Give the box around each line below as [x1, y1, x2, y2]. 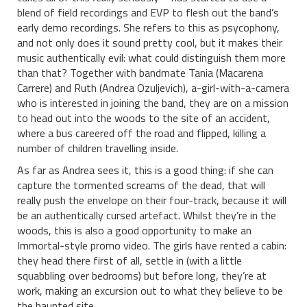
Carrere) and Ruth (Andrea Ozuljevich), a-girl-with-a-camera [17, 79, 289, 97]
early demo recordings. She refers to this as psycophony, [17, 19, 280, 36]
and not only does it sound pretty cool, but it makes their [17, 34, 282, 51]
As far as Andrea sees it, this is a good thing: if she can [17, 162, 273, 179]
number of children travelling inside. [17, 140, 178, 157]
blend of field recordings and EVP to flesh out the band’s [17, 4, 279, 21]
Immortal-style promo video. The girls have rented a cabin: [17, 237, 286, 254]
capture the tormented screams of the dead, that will [17, 177, 265, 194]
